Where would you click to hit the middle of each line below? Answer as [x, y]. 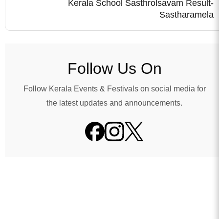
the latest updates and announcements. [114, 103]
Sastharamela [186, 14]
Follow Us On [114, 68]
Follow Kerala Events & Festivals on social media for [114, 88]
